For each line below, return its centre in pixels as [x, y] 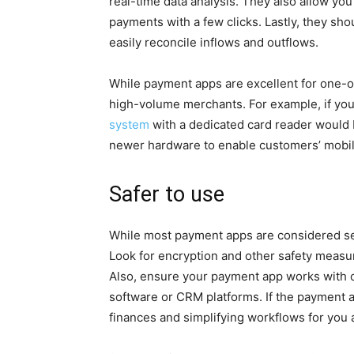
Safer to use [167, 194]
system [129, 124]
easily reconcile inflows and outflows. [214, 42]
